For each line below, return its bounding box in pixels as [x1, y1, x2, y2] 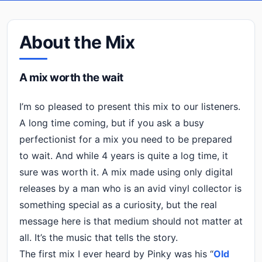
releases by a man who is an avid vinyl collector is [19, 182, 242, 194]
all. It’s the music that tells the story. [19, 231, 178, 243]
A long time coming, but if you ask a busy [19, 116, 204, 129]
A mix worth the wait [19, 70, 123, 84]
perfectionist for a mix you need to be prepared [19, 133, 232, 145]
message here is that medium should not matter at [19, 215, 243, 227]
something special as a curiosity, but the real [19, 198, 217, 211]
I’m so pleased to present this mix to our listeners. [19, 100, 240, 112]
